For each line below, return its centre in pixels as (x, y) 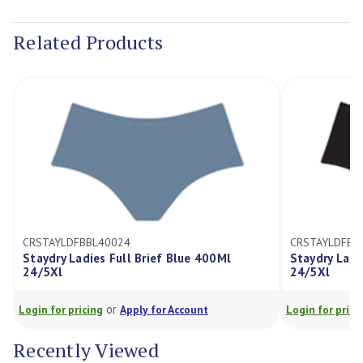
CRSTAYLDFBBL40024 (77, 243)
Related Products (88, 43)
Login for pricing (61, 310)
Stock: (195, 19)
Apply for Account (164, 310)
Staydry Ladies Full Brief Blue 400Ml (127, 258)
